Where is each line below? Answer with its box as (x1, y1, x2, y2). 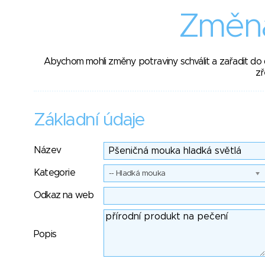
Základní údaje (34, 111, 144, 129)
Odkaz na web (34, 190, 94, 200)
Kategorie (34, 168, 75, 177)
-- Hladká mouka (109, 170, 166, 177)
